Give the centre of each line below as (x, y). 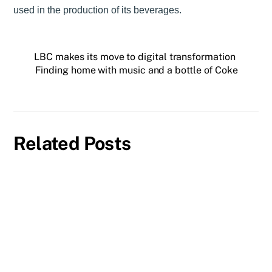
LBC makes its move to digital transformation (135, 57)
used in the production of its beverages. (98, 10)
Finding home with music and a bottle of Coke (136, 70)
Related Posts (72, 143)
